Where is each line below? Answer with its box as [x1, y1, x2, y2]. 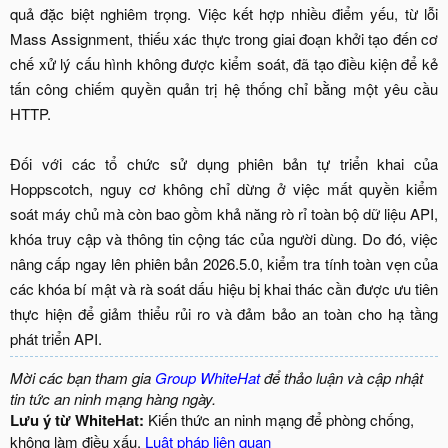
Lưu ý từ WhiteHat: [10, 409, 144, 432]
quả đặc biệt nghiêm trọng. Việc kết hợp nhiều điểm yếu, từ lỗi [10, 3, 438, 25]
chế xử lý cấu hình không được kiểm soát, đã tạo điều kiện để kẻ [10, 53, 438, 75]
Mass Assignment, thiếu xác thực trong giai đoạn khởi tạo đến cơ [10, 28, 438, 50]
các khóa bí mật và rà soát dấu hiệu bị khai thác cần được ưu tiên [10, 278, 438, 300]
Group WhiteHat [155, 367, 260, 389]
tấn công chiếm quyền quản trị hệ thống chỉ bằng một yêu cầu [10, 78, 438, 100]
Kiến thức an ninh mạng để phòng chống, [144, 409, 414, 431]
